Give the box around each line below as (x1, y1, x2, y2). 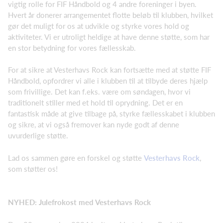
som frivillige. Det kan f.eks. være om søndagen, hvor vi (8, 87, 191, 97)
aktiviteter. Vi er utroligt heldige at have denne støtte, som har (8, 32, 210, 41)
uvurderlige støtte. (8, 131, 68, 140)
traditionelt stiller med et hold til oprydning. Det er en (8, 98, 183, 108)
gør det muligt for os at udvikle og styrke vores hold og (8, 21, 189, 30)
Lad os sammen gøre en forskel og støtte (8, 153, 144, 162)
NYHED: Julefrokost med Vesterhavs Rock (8, 197, 151, 207)
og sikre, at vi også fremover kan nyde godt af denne (8, 120, 179, 129)
